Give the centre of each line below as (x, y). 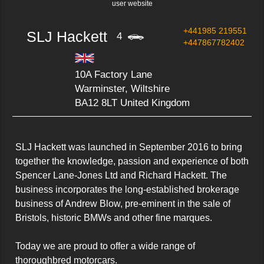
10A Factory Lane (113, 75)
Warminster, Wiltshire (122, 89)
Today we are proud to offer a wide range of (105, 246)
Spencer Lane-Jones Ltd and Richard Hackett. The (121, 176)
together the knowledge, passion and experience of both (132, 161)
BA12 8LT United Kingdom (132, 103)
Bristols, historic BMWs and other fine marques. (114, 218)
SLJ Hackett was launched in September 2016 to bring (129, 147)
